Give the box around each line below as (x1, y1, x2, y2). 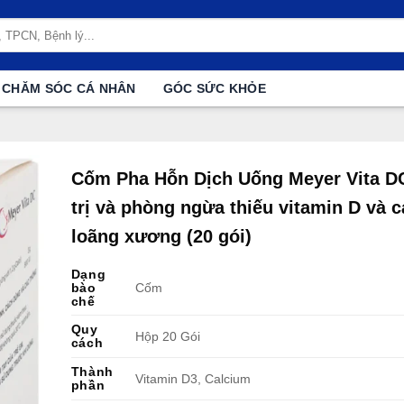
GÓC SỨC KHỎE (162, 81, 267, 96)
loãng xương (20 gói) (70, 226, 252, 246)
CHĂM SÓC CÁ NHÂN (2, 81, 136, 96)
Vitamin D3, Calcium (134, 372, 251, 387)
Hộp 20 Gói (134, 329, 200, 344)
